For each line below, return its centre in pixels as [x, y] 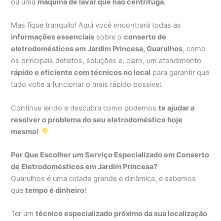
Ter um [23, 214]
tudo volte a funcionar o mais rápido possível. [87, 85]
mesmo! [25, 131]
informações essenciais [53, 37]
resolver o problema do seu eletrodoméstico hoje [97, 120]
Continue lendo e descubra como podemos [85, 108]
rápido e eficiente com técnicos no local [81, 73]
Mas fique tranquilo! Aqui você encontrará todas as [96, 25]
